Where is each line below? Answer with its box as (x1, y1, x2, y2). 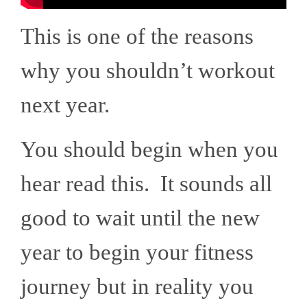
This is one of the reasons (21, 24, 254, 49)
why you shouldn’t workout (21, 58, 275, 84)
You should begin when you (21, 137, 278, 162)
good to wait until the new (21, 206, 260, 231)
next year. (21, 93, 121, 118)
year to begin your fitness (21, 240, 254, 265)
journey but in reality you (21, 274, 254, 299)
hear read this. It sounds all (21, 171, 272, 197)
